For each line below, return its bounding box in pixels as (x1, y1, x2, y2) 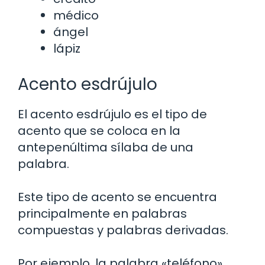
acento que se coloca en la (18, 122, 180, 140)
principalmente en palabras (18, 205, 187, 222)
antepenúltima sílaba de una (18, 139, 193, 156)
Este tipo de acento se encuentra (18, 189, 217, 206)
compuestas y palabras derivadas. (18, 222, 228, 239)
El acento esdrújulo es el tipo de (18, 106, 207, 123)
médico (53, 7, 99, 24)
